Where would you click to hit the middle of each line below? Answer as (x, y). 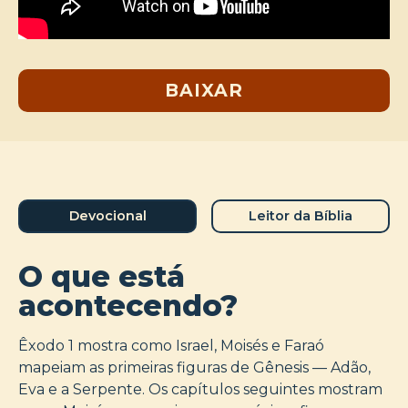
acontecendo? (128, 305)
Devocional (107, 215)
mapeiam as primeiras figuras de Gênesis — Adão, (194, 367)
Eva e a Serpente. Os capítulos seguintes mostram (200, 389)
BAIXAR (204, 90)
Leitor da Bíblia (301, 215)
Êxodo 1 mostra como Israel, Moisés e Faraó (171, 345)
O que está (102, 276)
